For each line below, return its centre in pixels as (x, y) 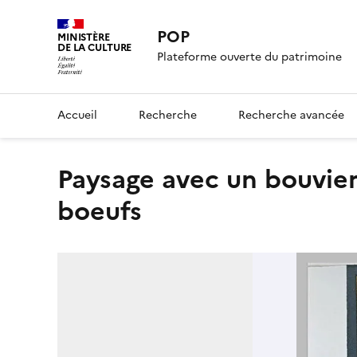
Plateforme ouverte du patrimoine (250, 57)
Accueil (77, 115)
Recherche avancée (291, 115)
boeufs (100, 211)
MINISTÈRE (84, 37)
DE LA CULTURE (95, 47)
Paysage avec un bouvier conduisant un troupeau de (65, 179)
